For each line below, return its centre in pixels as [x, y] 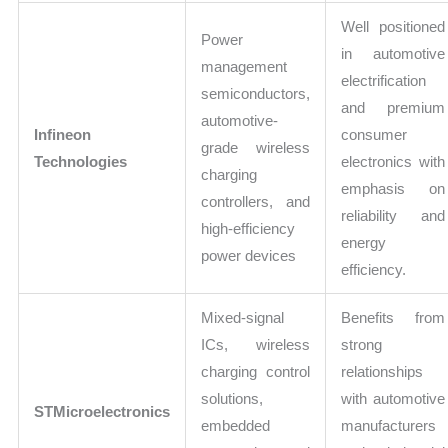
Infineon [63, 135]
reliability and [393, 216]
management [244, 67]
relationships [382, 372]
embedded [236, 426]
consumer [374, 135]
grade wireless [256, 148]
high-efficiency [248, 229]
